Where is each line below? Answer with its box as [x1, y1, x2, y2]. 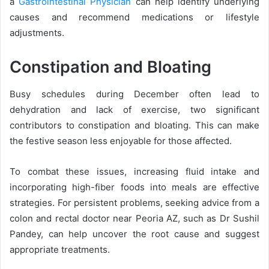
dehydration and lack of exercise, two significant [10, 103, 259, 115]
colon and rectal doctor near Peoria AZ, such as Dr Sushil [10, 212, 259, 224]
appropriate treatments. [10, 243, 110, 255]
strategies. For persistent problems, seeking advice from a [10, 196, 259, 208]
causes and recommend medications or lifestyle [10, 11, 259, 23]
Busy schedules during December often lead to [10, 88, 259, 100]
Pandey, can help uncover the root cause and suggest [10, 228, 259, 240]
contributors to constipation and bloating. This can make [10, 119, 259, 131]
